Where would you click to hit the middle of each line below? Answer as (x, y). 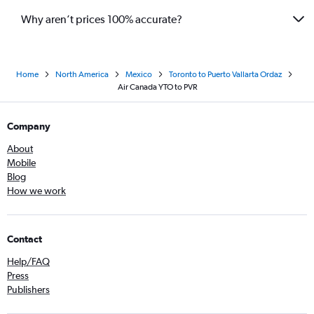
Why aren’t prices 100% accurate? (102, 19)
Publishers (28, 290)
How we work (36, 191)
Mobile (21, 163)
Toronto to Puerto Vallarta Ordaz (225, 75)
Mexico (138, 75)
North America (82, 75)
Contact (25, 239)
